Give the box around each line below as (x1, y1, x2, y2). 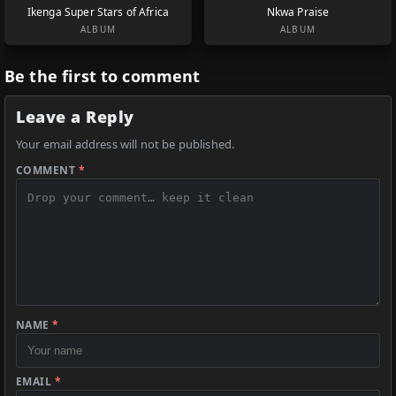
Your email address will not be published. (16, 136, 235, 153)
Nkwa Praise (266, 4, 330, 20)
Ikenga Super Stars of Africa (27, 4, 170, 20)
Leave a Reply (16, 106, 135, 128)
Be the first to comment (4, 65, 201, 88)
